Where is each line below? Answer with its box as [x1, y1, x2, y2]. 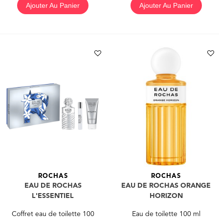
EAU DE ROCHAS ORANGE [121, 182, 211, 190]
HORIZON [149, 193, 183, 200]
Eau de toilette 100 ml [131, 211, 200, 218]
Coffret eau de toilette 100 [11, 211, 94, 218]
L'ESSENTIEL [32, 193, 74, 200]
